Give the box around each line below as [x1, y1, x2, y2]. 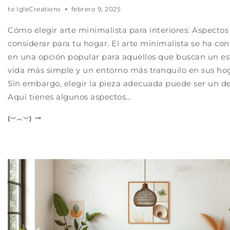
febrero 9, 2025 [71, 5, 121, 13]
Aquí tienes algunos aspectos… [8, 91, 131, 102]
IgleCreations [16, 5, 61, 13]
